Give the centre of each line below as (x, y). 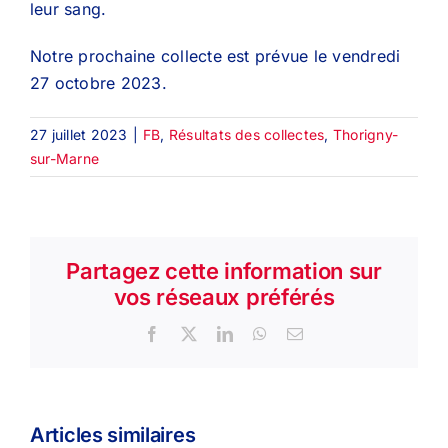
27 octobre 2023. (98, 82)
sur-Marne (65, 158)
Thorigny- (365, 134)
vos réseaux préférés (224, 297)
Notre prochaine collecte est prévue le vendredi (215, 55)
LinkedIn (262, 333)
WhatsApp (301, 333)
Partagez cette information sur (224, 271)
